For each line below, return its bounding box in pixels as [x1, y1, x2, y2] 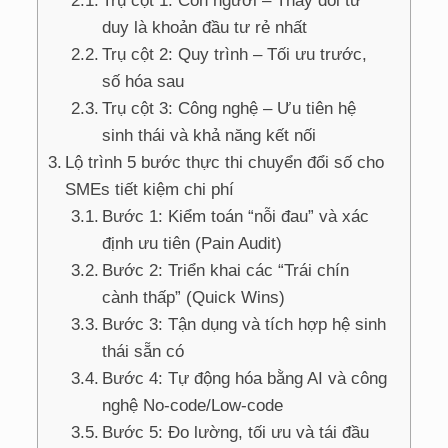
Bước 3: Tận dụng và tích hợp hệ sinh [102, 314, 387, 334]
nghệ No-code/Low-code [102, 395, 284, 415]
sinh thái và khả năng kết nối [102, 125, 317, 145]
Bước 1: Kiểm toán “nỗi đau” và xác [102, 206, 370, 226]
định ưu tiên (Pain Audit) [102, 233, 283, 253]
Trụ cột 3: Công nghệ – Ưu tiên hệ [102, 98, 357, 118]
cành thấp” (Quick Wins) [102, 287, 286, 307]
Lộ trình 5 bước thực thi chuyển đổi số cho [65, 152, 385, 172]
